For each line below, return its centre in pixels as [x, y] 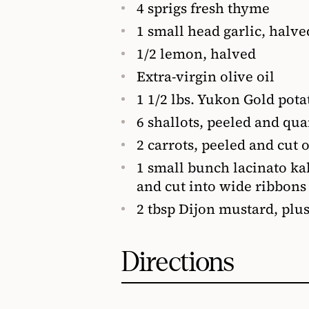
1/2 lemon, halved [196, 53]
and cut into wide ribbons [221, 186]
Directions [178, 262]
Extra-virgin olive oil [206, 76]
